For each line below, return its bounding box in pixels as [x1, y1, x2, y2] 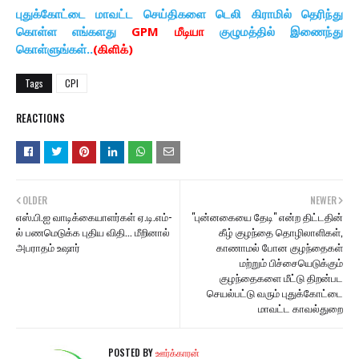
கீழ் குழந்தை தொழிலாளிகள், [219, 224, 343, 240]
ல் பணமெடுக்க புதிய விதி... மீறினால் [16, 224, 170, 240]
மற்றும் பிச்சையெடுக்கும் [240, 254, 343, 271]
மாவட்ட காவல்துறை [258, 300, 343, 317]
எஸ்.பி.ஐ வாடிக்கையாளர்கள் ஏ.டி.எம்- [16, 208, 171, 225]
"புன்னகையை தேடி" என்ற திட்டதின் [192, 208, 343, 225]
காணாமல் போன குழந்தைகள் [216, 239, 343, 256]
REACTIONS [16, 110, 65, 127]
